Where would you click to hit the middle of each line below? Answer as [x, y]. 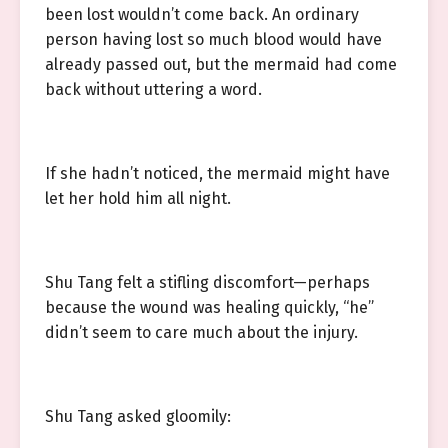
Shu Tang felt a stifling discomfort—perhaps [207, 282]
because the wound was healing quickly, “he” [209, 307]
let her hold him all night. [138, 198]
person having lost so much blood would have [213, 39]
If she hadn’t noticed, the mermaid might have [217, 173]
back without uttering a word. [153, 89]
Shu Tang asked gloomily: [138, 416]
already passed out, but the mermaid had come [221, 64]
